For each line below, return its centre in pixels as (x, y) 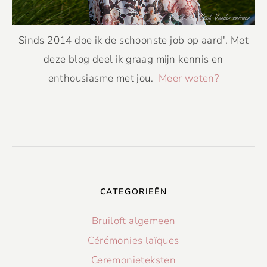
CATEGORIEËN (133, 191)
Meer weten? (189, 78)
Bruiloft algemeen (133, 221)
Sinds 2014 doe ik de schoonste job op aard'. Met (133, 40)
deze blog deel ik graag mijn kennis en (133, 59)
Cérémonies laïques (133, 240)
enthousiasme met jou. (103, 78)
